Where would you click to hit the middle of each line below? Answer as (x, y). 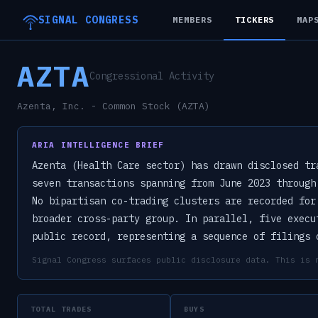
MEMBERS (192, 19)
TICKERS (254, 19)
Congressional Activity (152, 76)
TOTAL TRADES (61, 309)
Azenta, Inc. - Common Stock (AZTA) (114, 106)
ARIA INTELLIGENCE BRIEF (98, 145)
